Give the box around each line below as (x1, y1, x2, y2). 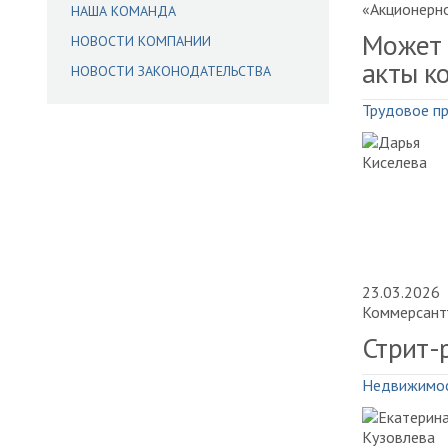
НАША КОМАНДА (71, 2, 176, 20)
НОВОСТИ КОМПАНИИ (71, 32, 211, 50)
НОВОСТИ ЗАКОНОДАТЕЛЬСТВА (71, 62, 271, 80)
